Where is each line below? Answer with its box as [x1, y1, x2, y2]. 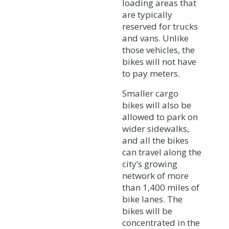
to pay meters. [122, 67, 180, 79]
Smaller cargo [122, 87, 178, 99]
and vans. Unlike [122, 32, 189, 44]
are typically [122, 8, 172, 20]
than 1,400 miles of [122, 181, 199, 193]
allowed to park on [122, 110, 198, 123]
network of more [122, 169, 189, 181]
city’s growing [122, 157, 177, 170]
